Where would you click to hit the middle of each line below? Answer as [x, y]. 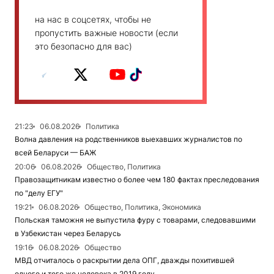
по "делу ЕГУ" [39, 193]
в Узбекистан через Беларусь [68, 233]
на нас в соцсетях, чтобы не [93, 19]
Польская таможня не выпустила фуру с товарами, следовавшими [135, 220]
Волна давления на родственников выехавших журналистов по [128, 139]
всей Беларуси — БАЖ [55, 153]
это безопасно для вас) [83, 46]
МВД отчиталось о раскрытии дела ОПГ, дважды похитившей [124, 260]
